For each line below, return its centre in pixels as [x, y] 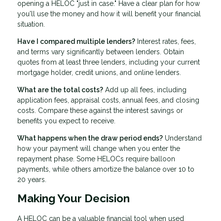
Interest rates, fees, [166, 42]
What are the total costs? [60, 90]
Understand [182, 138]
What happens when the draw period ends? [90, 138]
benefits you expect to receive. [66, 121]
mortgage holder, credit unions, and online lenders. [99, 73]
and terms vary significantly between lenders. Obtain [101, 52]
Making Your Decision [74, 199]
